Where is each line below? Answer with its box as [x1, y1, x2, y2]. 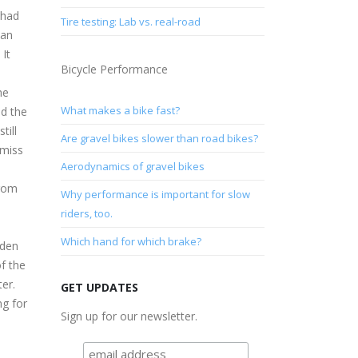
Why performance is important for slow [61, 186, 250, 201]
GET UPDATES [61, 279, 138, 295]
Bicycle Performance [61, 61, 168, 77]
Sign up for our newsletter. [61, 308, 197, 324]
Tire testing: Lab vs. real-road [61, 14, 201, 29]
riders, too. [61, 205, 113, 221]
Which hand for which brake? [61, 233, 201, 249]
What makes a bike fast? [61, 102, 180, 117]
